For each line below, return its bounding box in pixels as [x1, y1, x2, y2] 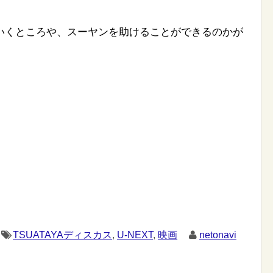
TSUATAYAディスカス [13, 230, 113, 241]
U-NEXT [117, 230, 154, 241]
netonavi [199, 230, 236, 241]
